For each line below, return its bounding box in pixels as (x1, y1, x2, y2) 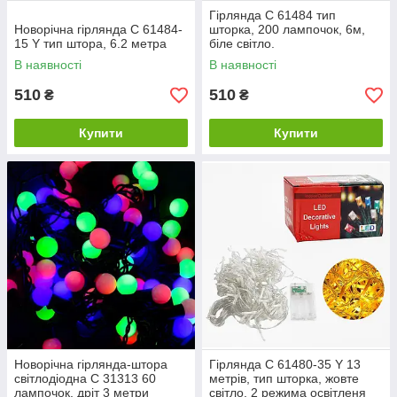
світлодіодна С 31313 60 (14, 371, 156, 386)
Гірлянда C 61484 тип (209, 8, 336, 23)
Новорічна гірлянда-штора (14, 357, 167, 372)
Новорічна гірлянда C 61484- (14, 22, 183, 37)
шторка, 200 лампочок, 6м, (209, 22, 365, 37)
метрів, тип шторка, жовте (209, 371, 359, 386)
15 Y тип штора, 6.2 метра (14, 36, 167, 51)
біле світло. (209, 36, 275, 51)
